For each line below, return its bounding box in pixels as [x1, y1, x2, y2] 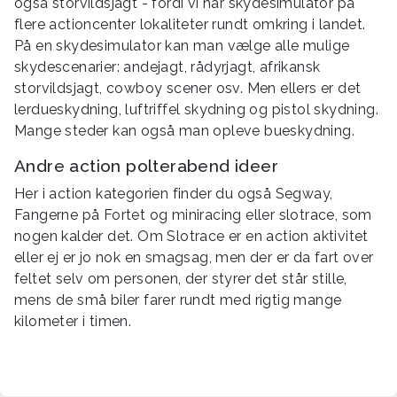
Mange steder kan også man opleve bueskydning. [14, 122, 354, 140]
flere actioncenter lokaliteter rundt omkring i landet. [14, 16, 366, 34]
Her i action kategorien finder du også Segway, [14, 185, 333, 203]
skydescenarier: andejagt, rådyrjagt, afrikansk [14, 58, 321, 76]
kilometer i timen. [14, 313, 132, 331]
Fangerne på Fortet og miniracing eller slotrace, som [14, 206, 372, 224]
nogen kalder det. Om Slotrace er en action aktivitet [14, 228, 369, 245]
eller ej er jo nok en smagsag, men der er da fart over [14, 249, 374, 267]
